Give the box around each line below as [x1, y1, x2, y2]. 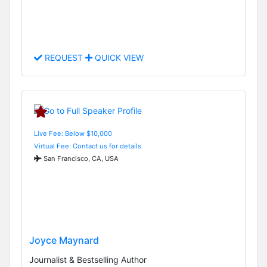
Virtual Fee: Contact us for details [34, 141, 141, 150]
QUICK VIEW [92, 52, 144, 63]
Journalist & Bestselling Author [29, 254, 147, 265]
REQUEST [42, 52, 85, 63]
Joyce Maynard [29, 234, 99, 246]
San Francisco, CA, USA [42, 154, 119, 163]
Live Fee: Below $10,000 [34, 129, 112, 138]
